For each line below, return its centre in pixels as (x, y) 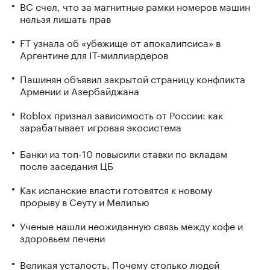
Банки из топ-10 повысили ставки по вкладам (124, 152)
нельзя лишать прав (65, 18)
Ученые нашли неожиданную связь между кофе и (131, 225)
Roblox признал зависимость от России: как (121, 114)
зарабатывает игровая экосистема (101, 126)
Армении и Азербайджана (80, 90)
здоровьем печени (62, 237)
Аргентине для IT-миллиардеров (94, 54)
